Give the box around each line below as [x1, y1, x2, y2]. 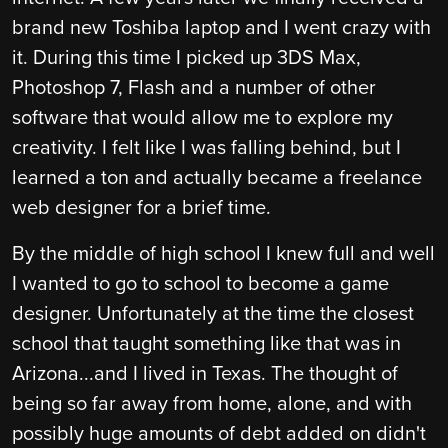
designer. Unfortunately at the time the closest [12, 301, 414, 326]
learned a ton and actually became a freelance [12, 165, 422, 190]
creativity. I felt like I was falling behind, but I [12, 135, 401, 160]
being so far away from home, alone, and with [12, 391, 412, 416]
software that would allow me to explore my [12, 105, 393, 130]
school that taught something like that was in [12, 331, 401, 356]
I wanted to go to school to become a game [12, 271, 389, 296]
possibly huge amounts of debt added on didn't [12, 421, 426, 446]
